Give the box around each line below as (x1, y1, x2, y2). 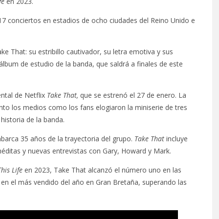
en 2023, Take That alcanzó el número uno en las (22, 165, 181, 175)
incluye (166, 134, 188, 143)
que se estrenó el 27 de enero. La (80, 90, 186, 100)
